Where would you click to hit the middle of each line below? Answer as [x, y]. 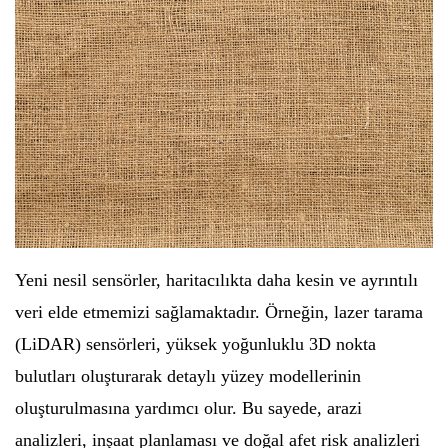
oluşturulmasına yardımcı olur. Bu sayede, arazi [188, 407]
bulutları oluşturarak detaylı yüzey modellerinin [188, 375]
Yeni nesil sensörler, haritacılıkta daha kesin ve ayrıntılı [216, 279]
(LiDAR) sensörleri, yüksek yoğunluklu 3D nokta [195, 343]
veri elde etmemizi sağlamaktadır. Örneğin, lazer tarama [219, 311]
